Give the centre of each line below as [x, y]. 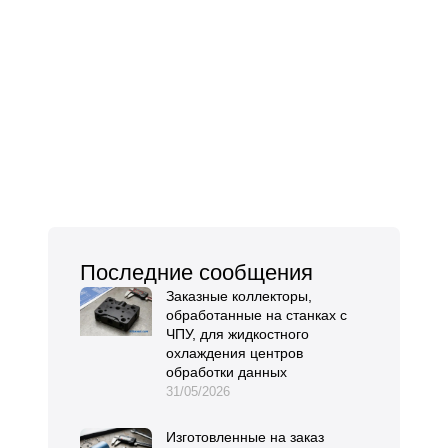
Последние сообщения [196, 273]
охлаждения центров [234, 353]
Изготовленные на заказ [245, 437]
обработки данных [226, 372]
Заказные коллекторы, [239, 296]
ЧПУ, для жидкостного [237, 334]
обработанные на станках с [256, 315]
